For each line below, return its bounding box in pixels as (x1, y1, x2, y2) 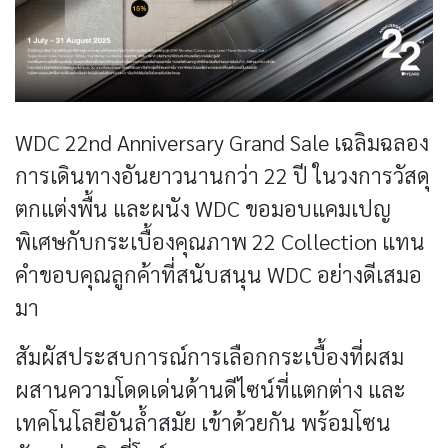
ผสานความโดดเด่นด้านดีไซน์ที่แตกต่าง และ (15, 374, 406, 403)
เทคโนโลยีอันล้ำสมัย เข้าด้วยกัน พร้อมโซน (15, 407, 391, 436)
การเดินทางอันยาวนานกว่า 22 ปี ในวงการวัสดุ (15, 160, 430, 189)
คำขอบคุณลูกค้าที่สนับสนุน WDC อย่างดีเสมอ (15, 259, 422, 288)
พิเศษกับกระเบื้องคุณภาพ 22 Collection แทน (15, 226, 425, 255)
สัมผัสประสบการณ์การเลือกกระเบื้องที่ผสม (15, 341, 404, 370)
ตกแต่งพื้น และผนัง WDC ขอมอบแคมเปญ (15, 193, 391, 222)
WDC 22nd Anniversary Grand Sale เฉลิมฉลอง (15, 127, 429, 156)
